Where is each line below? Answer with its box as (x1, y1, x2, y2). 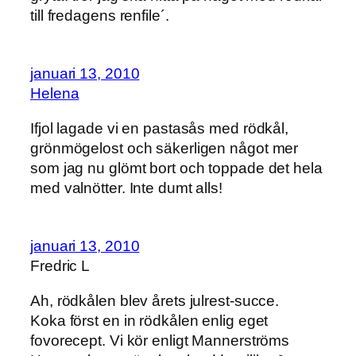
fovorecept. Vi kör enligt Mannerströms (30, 331, 290, 349)
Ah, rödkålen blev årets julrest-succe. (30, 292, 280, 309)
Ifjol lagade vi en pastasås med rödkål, (30, 119, 289, 137)
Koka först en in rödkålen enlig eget (30, 311, 269, 329)
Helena (30, 85, 79, 103)
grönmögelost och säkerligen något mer (30, 139, 299, 157)
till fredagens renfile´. (30, 6, 169, 24)
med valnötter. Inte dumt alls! (30, 179, 222, 196)
